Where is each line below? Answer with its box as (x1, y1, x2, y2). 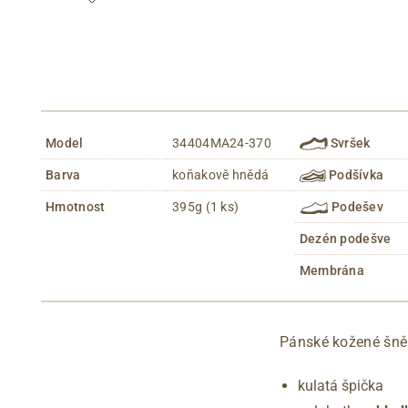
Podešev (328, 199, 384, 214)
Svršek (327, 135, 371, 150)
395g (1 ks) (172, 199, 240, 214)
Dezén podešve (299, 230, 392, 246)
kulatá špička (298, 376, 383, 394)
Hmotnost (46, 199, 106, 214)
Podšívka (325, 167, 384, 182)
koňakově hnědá (172, 167, 270, 182)
